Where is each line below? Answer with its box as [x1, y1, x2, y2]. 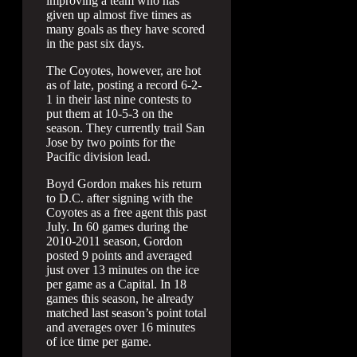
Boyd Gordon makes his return [46, 177, 202, 190]
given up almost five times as [46, 8, 191, 22]
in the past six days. [46, 37, 144, 50]
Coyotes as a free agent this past [46, 206, 206, 219]
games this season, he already [46, 292, 194, 305]
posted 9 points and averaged [46, 249, 192, 262]
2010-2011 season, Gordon [46, 234, 182, 248]
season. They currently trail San [46, 121, 205, 135]
